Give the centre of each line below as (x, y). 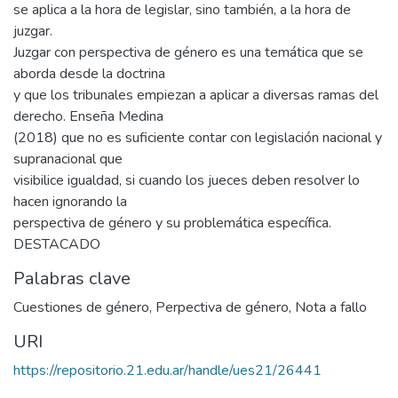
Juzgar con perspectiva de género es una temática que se (188, 53)
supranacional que (68, 159)
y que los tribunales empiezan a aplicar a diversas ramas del (196, 96)
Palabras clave (72, 279)
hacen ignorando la (70, 202)
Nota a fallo (331, 308)
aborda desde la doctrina (89, 74)
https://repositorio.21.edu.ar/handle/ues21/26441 (167, 371)
